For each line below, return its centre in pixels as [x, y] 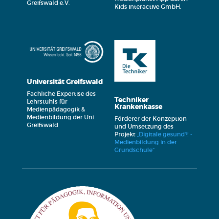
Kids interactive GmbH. [148, 6]
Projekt [125, 134]
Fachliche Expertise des [61, 94]
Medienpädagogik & [56, 109]
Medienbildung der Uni [60, 117]
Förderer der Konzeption [150, 118]
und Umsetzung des [144, 126]
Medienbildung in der [145, 142]
